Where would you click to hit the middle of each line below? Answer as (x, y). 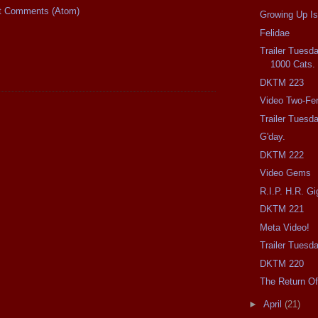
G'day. (273, 137)
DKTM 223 (282, 82)
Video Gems (286, 173)
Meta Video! (285, 227)
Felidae (275, 33)
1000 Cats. (293, 65)
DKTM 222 (282, 155)
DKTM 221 (282, 209)
